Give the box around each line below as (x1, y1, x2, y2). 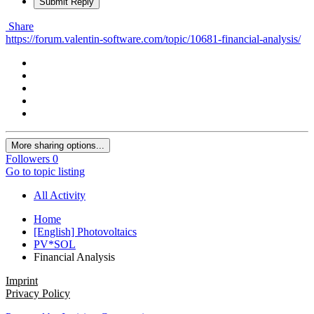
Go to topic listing (6, 165, 85, 177)
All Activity (34, 189, 86, 201)
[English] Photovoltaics (34, 225, 137, 238)
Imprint (6, 274, 38, 287)
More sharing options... (11, 139, 104, 151)
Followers (6, 152, 50, 165)
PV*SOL (34, 238, 76, 250)
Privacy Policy (6, 287, 70, 299)
